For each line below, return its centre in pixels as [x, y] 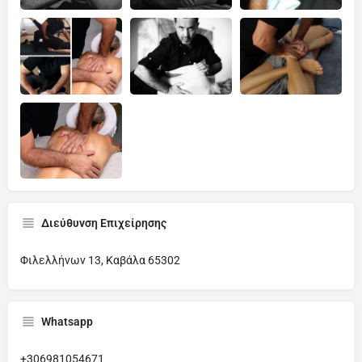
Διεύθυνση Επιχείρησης [104, 223]
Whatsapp [67, 322]
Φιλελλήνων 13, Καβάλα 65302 [100, 260]
